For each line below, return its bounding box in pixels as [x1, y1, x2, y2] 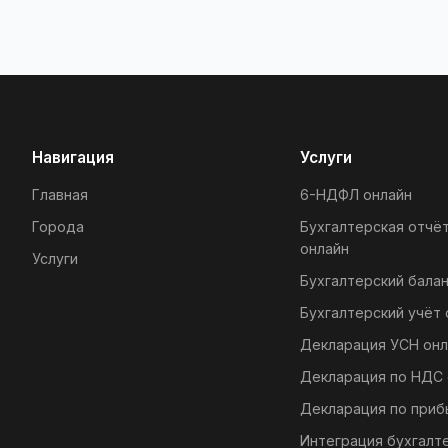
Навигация [32, 148, 114, 168]
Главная [32, 186, 88, 204]
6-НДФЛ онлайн [300, 186, 412, 204]
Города [32, 218, 84, 236]
